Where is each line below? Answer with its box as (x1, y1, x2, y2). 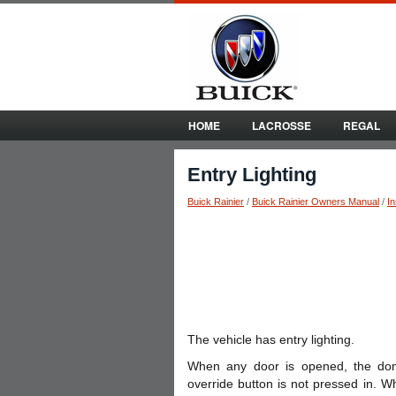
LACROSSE (252, 118, 311, 133)
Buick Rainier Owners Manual (252, 196, 379, 207)
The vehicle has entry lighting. (187, 332, 354, 346)
